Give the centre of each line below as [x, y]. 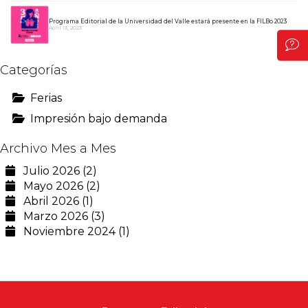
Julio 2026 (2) [56, 170]
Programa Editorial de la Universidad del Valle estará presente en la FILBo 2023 [168, 21]
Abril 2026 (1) [54, 201]
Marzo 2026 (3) [60, 216]
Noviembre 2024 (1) [73, 231]
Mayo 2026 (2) [58, 186]
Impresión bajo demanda [99, 118]
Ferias [46, 98]
